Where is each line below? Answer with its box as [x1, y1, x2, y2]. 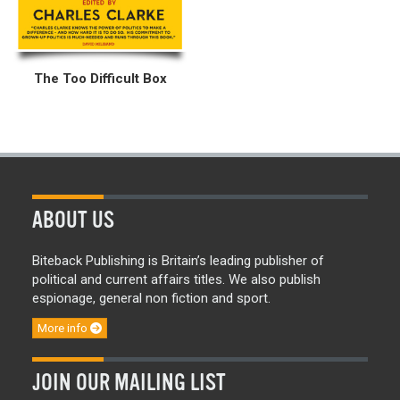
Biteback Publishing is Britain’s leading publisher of [32, 253, 324, 270]
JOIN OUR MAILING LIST [32, 369, 226, 396]
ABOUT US [32, 207, 114, 234]
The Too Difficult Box [33, 71, 167, 87]
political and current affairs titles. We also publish [32, 271, 321, 288]
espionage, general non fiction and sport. [32, 290, 271, 307]
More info [37, 321, 90, 335]
